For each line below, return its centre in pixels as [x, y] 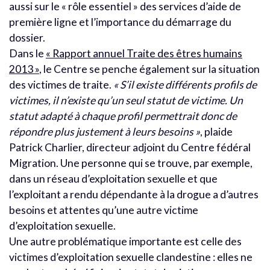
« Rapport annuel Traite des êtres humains [144, 53]
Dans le [27, 53]
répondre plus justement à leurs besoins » [105, 131]
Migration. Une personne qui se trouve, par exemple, [131, 163]
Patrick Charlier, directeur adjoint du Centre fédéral [130, 147]
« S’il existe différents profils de [185, 84]
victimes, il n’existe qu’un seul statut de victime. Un [126, 100]
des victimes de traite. [61, 84]
